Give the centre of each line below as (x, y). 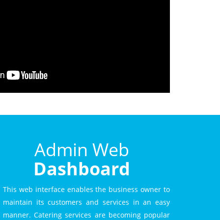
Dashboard (82, 169)
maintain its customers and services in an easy (86, 202)
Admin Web (82, 150)
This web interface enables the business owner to (86, 189)
